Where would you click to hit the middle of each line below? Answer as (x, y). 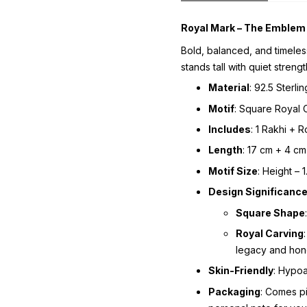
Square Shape (270, 212)
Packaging (234, 291)
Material (229, 88)
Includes (230, 129)
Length (225, 150)
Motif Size (233, 171)
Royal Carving (270, 233)
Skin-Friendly (241, 271)
